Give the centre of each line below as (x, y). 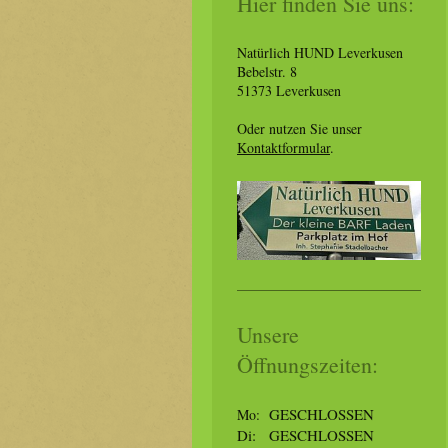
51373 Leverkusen (289, 90)
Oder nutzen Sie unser (299, 128)
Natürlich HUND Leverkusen (320, 52)
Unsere (268, 334)
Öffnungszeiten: (307, 364)
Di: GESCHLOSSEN (305, 434)
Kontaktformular (283, 147)
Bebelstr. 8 (267, 71)
